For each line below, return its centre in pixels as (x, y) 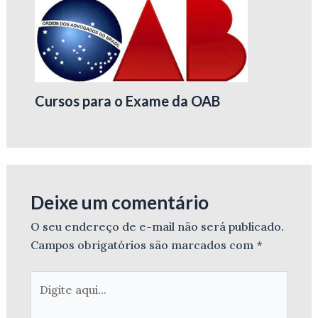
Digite (46, 280)
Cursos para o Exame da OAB (127, 101)
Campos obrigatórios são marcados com (143, 245)
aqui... (45, 298)
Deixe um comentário (119, 202)
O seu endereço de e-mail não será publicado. (157, 226)
